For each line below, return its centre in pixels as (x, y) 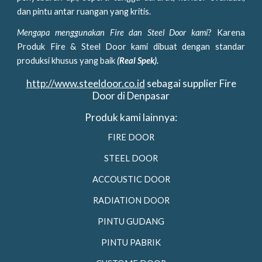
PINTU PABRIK (131, 242)
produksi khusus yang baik (67, 61)
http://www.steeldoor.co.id (85, 83)
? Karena (226, 32)
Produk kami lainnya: (131, 117)
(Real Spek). (138, 61)
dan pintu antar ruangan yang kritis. (86, 11)
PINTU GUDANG (131, 221)
